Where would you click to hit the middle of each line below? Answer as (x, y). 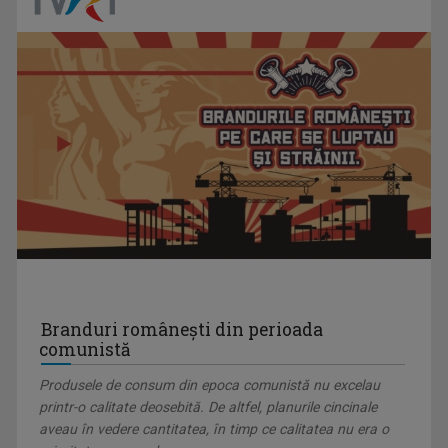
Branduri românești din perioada (182, 330)
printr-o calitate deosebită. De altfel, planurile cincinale (208, 407)
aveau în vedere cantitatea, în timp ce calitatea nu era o (214, 429)
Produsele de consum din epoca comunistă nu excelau (210, 385)
